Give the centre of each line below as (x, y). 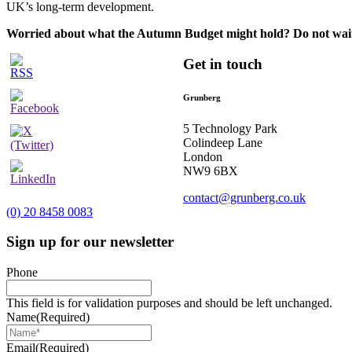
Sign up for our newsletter (90, 242)
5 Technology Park (230, 128)
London (203, 156)
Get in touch (223, 64)
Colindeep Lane (223, 142)
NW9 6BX (211, 170)
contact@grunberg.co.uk (244, 197)
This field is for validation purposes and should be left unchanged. (169, 302)
